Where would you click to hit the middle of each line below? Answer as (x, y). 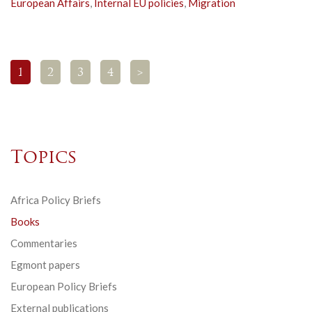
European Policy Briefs (64, 287)
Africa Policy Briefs (56, 200)
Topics (44, 159)
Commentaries (44, 243)
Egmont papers (45, 265)
